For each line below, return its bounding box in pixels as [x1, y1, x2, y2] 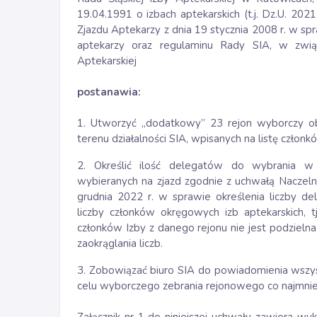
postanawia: [77, 85, 141, 99]
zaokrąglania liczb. [77, 236, 163, 250]
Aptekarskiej [77, 54, 137, 68]
